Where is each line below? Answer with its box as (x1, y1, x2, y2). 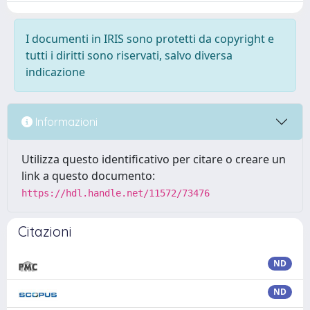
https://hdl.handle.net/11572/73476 (21, 188, 210, 199)
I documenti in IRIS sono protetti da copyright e (26, 31, 274, 46)
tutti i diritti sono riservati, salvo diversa (26, 48, 232, 63)
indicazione (26, 64, 85, 80)
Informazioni (33, 114, 98, 129)
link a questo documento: (21, 168, 155, 183)
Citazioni (18, 223, 72, 240)
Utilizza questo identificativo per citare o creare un (21, 152, 286, 167)
